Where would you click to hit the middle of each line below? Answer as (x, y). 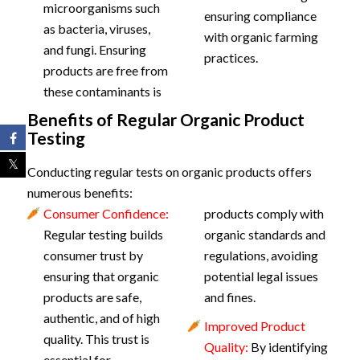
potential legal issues (261, 276)
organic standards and (264, 234)
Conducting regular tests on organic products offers (169, 172)
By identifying (288, 347)
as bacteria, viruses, (96, 29)
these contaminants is (102, 91)
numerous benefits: (80, 192)
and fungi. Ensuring (94, 49)
